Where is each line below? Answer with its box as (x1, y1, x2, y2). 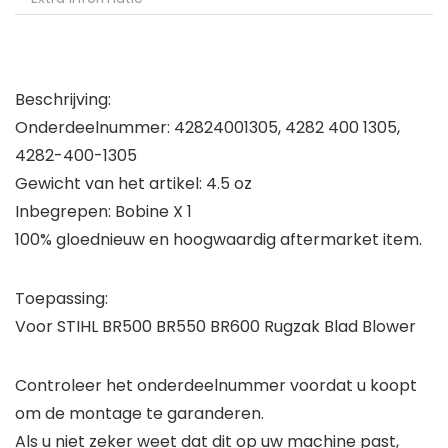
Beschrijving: (15, 88, 111, 112)
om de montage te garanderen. (15, 402, 264, 426)
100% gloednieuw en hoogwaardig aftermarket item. (15, 228, 422, 252)
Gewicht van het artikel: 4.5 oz (15, 172, 252, 196)
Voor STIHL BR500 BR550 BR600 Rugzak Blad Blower (15, 315, 416, 339)
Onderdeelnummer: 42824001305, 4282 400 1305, (15, 116, 400, 140)
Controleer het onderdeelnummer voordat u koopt (15, 374, 417, 398)
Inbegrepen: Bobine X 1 (15, 200, 192, 224)
